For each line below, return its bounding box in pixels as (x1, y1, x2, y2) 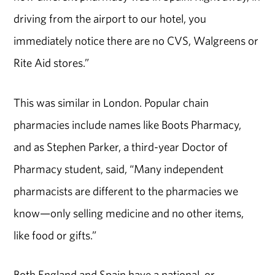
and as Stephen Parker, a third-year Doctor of (14, 139, 228, 154)
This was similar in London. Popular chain (14, 95, 209, 110)
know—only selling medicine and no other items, (14, 205, 244, 220)
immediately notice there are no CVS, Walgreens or (14, 33, 259, 48)
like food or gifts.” (14, 227, 97, 242)
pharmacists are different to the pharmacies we (14, 183, 239, 198)
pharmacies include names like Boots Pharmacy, (14, 117, 242, 132)
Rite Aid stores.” (14, 55, 91, 70)
